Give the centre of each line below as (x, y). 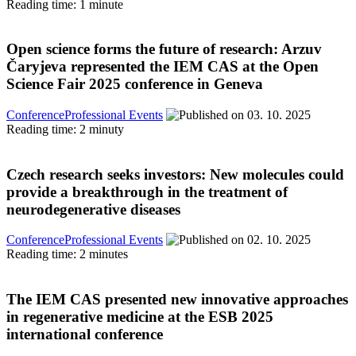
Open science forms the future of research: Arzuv (164, 49)
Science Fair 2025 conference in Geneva (135, 84)
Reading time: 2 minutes (67, 254)
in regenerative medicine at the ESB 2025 (140, 317)
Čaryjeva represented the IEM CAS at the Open (163, 67)
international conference (85, 335)
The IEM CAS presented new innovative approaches (177, 300)
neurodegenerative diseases (93, 209)
